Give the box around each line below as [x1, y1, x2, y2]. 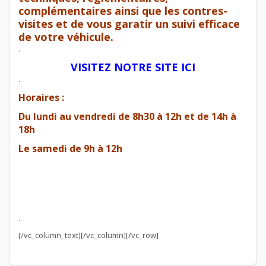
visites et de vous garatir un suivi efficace [18, 16, 240, 31]
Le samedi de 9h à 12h [18, 141, 122, 155]
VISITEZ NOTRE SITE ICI [71, 59, 195, 74]
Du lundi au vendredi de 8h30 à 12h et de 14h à [18, 109, 236, 123]
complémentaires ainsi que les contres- [18, 3, 227, 18]
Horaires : [18, 90, 64, 104]
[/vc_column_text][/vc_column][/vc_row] [18, 229, 159, 240]
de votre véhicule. [18, 29, 113, 44]
